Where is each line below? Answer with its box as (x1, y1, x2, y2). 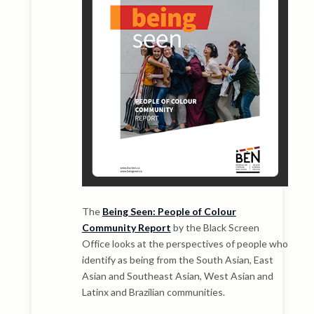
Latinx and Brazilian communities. (81, 285, 225, 298)
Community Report (81, 221, 171, 233)
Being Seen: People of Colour (102, 205, 236, 217)
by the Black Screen (170, 221, 259, 233)
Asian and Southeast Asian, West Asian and (81, 269, 273, 282)
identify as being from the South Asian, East (81, 253, 273, 266)
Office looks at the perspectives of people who (81, 237, 288, 250)
